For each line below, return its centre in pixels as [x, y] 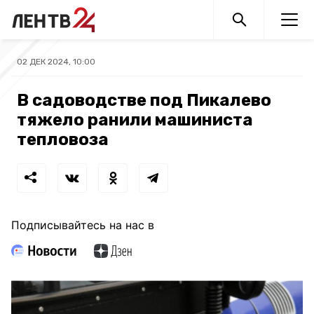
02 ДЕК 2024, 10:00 [56, 62]
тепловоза [63, 139]
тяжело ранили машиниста [135, 120]
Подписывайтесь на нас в [83, 225]
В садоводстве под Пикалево [144, 100]
